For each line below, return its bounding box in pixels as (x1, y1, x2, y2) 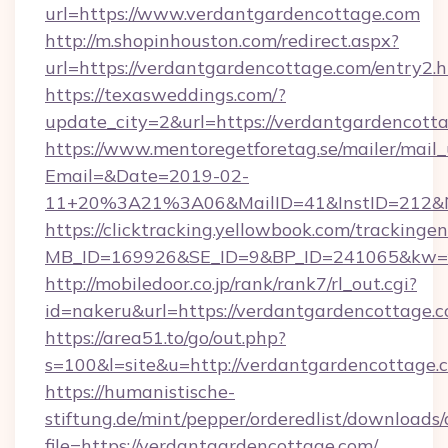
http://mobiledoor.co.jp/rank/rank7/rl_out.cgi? (45, 272, 417, 295)
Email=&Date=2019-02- (45, 164, 249, 187)
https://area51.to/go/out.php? (45, 326, 286, 349)
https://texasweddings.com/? (45, 83, 286, 106)
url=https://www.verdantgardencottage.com (45, 2, 420, 25)
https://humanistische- (45, 380, 235, 403)
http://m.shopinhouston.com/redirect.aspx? (45, 29, 399, 52)
